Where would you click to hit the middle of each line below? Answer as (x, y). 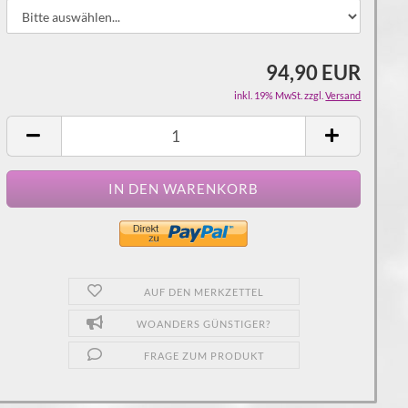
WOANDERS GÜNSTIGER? (204, 324)
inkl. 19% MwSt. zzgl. (280, 95)
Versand (343, 95)
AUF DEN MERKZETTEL (204, 292)
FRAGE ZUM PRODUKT (204, 356)
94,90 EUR (314, 72)
